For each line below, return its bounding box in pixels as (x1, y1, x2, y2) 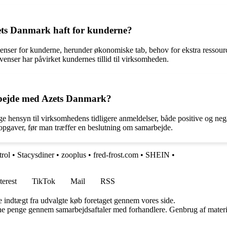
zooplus (61, 150, 86, 160)
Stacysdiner (17, 150, 54, 160)
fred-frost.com (93, 150, 138, 160)
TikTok (32, 177, 55, 186)
